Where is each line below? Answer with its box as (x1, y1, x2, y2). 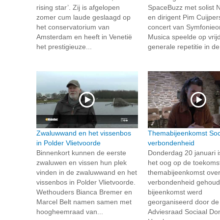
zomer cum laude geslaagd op (36, 13, 131, 21)
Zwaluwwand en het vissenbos (36, 129, 131, 137)
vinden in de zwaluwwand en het (36, 168, 137, 176)
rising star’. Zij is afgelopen (36, 3, 120, 11)
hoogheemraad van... (36, 207, 103, 216)
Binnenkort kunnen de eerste (36, 148, 126, 157)
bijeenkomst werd (147, 188, 202, 196)
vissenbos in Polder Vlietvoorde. (36, 178, 136, 186)
